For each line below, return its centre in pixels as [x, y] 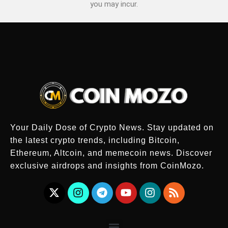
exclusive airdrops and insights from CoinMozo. [107, 165]
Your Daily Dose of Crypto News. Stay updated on [112, 127]
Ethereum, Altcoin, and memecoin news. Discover [111, 153]
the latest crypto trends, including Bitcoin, [95, 140]
